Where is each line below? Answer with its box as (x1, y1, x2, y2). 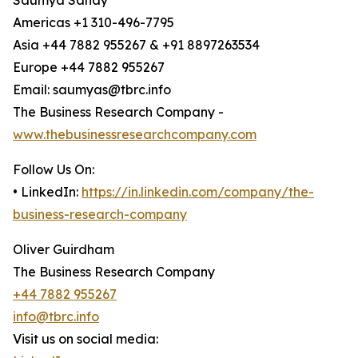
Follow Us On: (13, 161, 94, 178)
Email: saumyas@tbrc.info (13, 82, 171, 98)
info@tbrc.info (13, 308, 99, 325)
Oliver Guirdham (13, 241, 114, 258)
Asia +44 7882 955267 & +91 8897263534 (13, 37, 260, 54)
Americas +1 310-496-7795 (13, 14, 174, 31)
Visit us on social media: (13, 331, 158, 348)
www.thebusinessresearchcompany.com (13, 126, 257, 143)
